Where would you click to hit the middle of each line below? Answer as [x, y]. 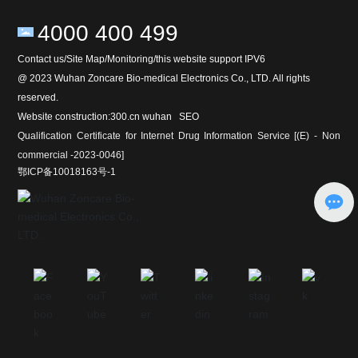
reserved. [38, 98]
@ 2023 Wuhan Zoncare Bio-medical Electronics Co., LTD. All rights [164, 79]
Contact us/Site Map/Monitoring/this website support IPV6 [142, 60]
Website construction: [64, 117]
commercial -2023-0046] [71, 155]
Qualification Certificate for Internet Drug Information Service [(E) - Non [179, 136]
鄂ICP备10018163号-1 [67, 172]
